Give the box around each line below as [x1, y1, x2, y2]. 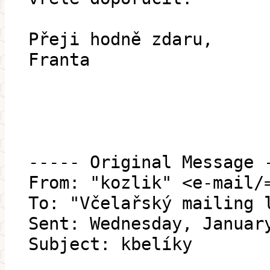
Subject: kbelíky [28, 234, 192, 255]
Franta [28, 49, 90, 71]
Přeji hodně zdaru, [28, 29, 213, 50]
